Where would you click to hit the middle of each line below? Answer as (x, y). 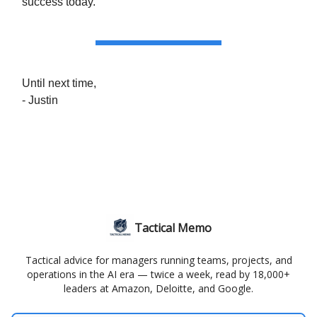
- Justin (40, 100)
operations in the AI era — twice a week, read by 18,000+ (158, 275)
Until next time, (59, 83)
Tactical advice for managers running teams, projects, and (158, 260)
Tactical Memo (173, 228)
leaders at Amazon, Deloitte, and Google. (158, 289)
